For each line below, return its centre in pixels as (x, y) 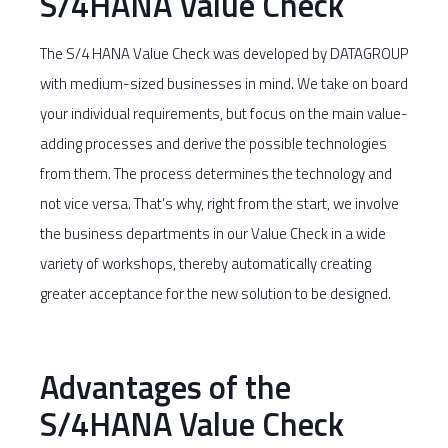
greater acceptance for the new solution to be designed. (215, 293)
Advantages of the (165, 387)
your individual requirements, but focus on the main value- (224, 113)
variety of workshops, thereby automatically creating (205, 263)
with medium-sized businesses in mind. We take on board (224, 83)
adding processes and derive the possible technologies (213, 143)
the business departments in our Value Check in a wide (213, 233)
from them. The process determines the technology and (216, 173)
